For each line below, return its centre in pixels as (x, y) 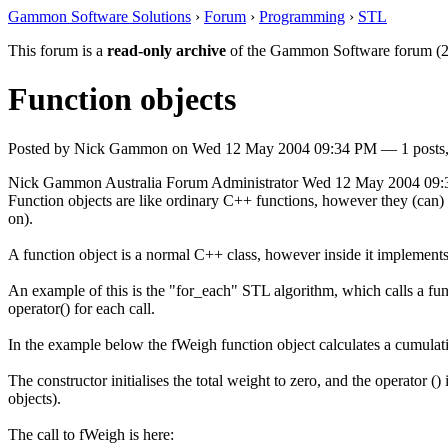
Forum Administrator (232, 182)
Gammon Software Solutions (99, 16)
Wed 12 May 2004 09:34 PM (284, 148)
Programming (302, 16)
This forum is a (57, 50)
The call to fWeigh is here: (91, 434)
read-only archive (166, 50)
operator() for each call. (81, 308)
